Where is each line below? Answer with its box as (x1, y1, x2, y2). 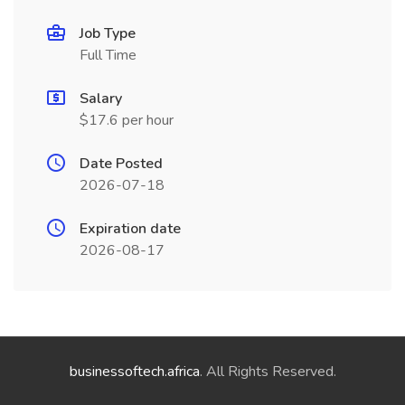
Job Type (80, 24, 136, 43)
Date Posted (80, 154, 163, 174)
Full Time (80, 45, 137, 65)
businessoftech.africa (69, 362, 200, 381)
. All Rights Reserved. (199, 362, 336, 381)
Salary (80, 89, 122, 108)
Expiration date (80, 219, 181, 239)
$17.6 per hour (80, 110, 174, 130)
